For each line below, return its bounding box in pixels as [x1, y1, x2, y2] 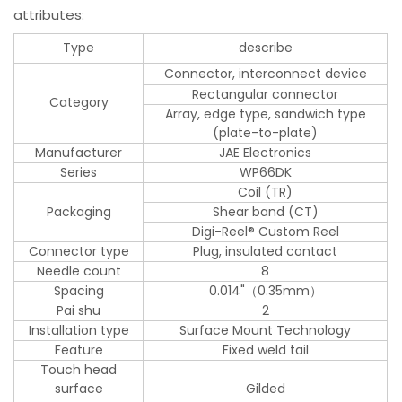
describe [238, 38, 293, 57]
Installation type [28, 320, 129, 339]
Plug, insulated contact [193, 241, 338, 260]
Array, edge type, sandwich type [164, 104, 366, 123]
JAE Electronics [219, 143, 312, 162]
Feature [54, 340, 103, 359]
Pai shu [57, 301, 101, 319]
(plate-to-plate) [213, 123, 319, 142]
